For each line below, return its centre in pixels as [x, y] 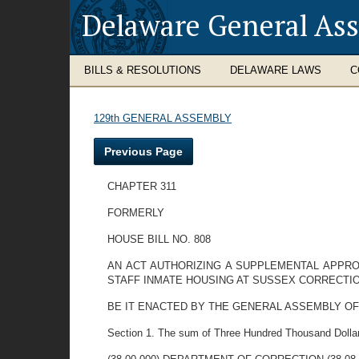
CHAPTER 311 [142, 186]
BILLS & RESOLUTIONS [143, 70]
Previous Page [143, 151]
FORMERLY [136, 213]
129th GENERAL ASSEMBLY [163, 118]
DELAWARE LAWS [276, 70]
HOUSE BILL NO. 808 [159, 239]
